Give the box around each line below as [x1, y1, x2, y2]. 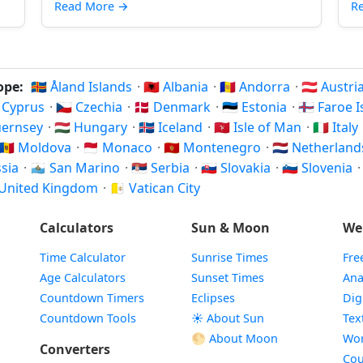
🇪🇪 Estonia [222, 98, 290, 116]
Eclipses [190, 290, 235, 305]
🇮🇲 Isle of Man [214, 118, 305, 136]
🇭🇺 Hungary [54, 118, 130, 136]
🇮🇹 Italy [313, 118, 361, 136]
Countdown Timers [39, 290, 144, 305]
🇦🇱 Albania [143, 78, 211, 96]
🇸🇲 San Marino [30, 159, 123, 177]
